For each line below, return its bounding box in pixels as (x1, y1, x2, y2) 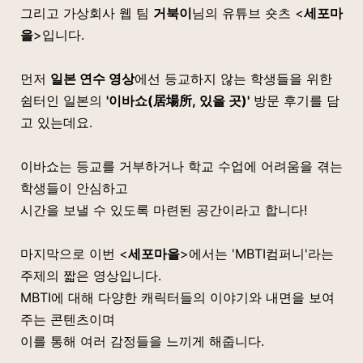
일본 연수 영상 (50, 70, 135, 87)
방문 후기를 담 (250, 92, 340, 109)
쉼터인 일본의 (20, 92, 106, 109)
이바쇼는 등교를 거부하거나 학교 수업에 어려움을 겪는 (20, 158, 343, 174)
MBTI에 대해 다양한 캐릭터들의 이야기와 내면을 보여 (20, 289, 335, 305)
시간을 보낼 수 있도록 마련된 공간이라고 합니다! (20, 202, 307, 218)
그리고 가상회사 (20, 5, 119, 21)
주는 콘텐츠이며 (20, 311, 115, 327)
